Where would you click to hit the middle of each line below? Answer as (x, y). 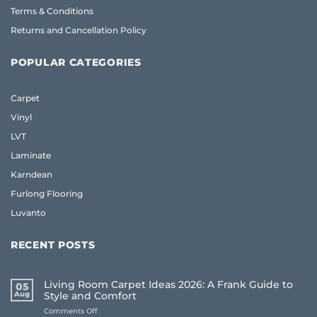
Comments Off (71, 310)
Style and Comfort (90, 295)
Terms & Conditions (52, 11)
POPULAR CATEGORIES (76, 62)
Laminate (31, 156)
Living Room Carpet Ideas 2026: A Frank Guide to (168, 284)
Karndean (31, 175)
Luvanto (28, 213)
